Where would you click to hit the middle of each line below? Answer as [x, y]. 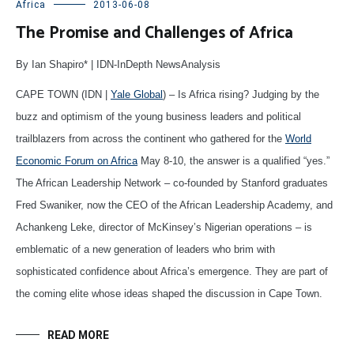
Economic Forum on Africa [77, 161]
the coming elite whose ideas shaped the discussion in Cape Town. [169, 294]
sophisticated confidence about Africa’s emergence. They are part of [172, 272]
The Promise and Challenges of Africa [154, 34]
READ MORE [78, 335]
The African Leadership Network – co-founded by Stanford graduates [172, 183]
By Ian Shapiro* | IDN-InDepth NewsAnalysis [118, 65]
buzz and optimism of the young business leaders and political [158, 117]
